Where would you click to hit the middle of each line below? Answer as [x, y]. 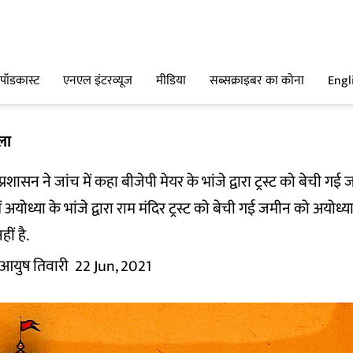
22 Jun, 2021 [113, 266]
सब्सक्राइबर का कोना [257, 81]
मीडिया [171, 81]
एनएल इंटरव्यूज [98, 81]
